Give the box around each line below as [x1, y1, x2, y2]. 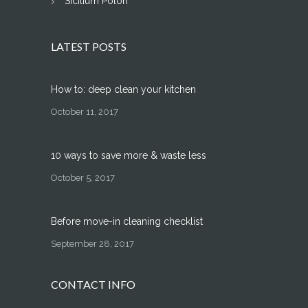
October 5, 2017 [51, 173, 115, 184]
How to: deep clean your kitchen [51, 84, 196, 96]
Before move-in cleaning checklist [51, 216, 203, 228]
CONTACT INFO [51, 278, 135, 291]
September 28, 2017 [51, 239, 134, 250]
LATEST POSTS [51, 40, 126, 54]
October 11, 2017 [51, 107, 118, 118]
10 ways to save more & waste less [51, 150, 206, 162]
